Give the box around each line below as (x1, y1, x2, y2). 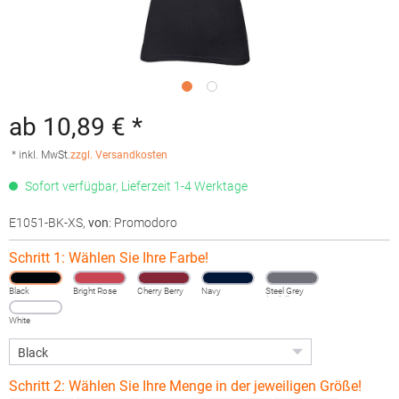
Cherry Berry (137, 286, 183, 296)
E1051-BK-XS (9, 216, 83, 230)
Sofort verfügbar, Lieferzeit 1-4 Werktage (22, 179, 248, 193)
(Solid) (265, 295, 290, 305)
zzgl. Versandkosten (70, 149, 167, 161)
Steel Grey (265, 286, 304, 296)
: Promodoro (109, 216, 177, 230)
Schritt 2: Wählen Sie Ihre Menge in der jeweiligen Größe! (9, 378, 362, 395)
